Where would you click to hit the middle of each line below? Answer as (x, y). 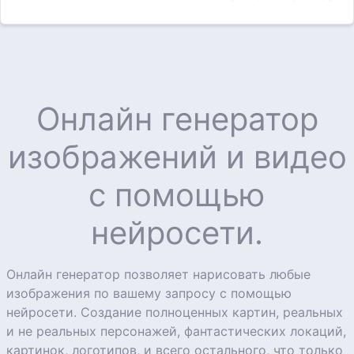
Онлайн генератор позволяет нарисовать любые (158, 275)
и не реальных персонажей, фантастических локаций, (176, 331)
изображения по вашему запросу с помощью (149, 294)
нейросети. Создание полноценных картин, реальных (175, 313)
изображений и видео (177, 157)
